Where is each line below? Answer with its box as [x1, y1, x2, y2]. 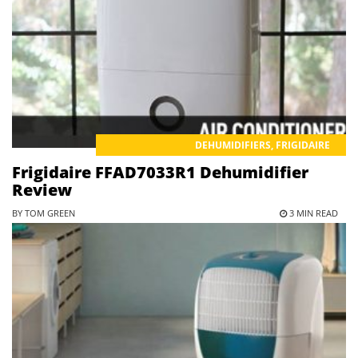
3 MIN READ [287, 207, 338, 220]
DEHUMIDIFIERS [195, 138, 271, 153]
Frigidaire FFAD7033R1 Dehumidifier [12, 161, 308, 184]
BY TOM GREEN [12, 207, 75, 220]
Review [12, 179, 72, 201]
